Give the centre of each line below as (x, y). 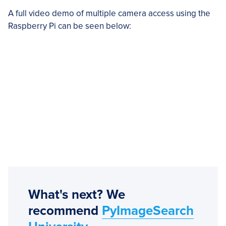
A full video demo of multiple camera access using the (109, 13)
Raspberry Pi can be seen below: (70, 26)
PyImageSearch (148, 210)
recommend (65, 210)
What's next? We (77, 194)
